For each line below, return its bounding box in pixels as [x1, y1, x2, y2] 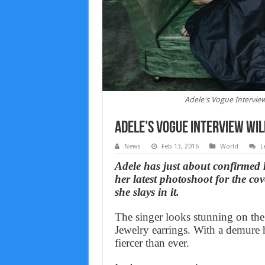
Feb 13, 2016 [161, 142, 199, 150]
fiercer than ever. [114, 236, 189, 249]
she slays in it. [114, 185, 179, 198]
